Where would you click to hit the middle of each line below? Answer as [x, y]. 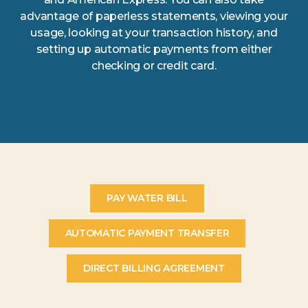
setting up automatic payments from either [154, 49]
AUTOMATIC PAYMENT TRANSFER [147, 233]
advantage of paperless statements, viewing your [154, 16]
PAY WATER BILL [147, 198]
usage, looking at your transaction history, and [154, 33]
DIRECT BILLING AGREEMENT [154, 268]
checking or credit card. [154, 66]
